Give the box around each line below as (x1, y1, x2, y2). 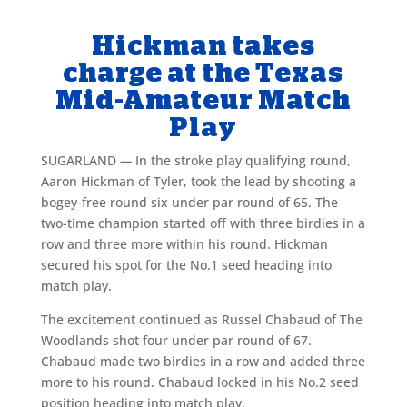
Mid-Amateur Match (55, 85, 352, 114)
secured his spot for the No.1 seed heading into (40, 255, 332, 273)
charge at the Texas (63, 58, 344, 86)
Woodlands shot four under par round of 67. (40, 331, 312, 349)
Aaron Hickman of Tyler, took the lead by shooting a (40, 172, 356, 190)
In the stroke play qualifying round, (134, 151, 351, 169)
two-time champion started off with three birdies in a (40, 213, 365, 232)
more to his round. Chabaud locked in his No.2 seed (40, 372, 359, 391)
